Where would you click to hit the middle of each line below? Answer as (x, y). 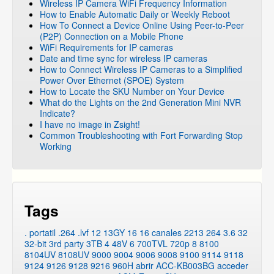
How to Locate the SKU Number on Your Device (132, 91)
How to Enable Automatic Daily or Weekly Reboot (135, 14)
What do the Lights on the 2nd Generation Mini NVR (140, 102)
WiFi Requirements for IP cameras (106, 47)
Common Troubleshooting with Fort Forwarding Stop (141, 135)
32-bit (35, 244)
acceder (233, 266)
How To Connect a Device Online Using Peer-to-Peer (142, 25)
